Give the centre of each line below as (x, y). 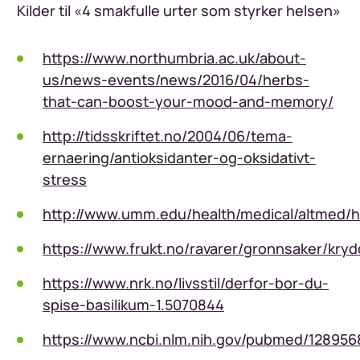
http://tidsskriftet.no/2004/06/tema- (168, 136)
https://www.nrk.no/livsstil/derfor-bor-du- (186, 283)
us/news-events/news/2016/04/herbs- (176, 80)
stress (65, 180)
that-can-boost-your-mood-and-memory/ (188, 102)
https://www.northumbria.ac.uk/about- (174, 58)
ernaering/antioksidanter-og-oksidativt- (179, 158)
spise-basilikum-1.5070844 (133, 305)
